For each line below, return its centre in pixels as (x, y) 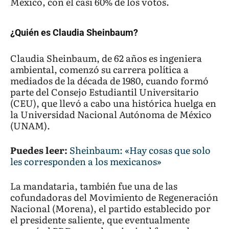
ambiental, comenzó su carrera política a (99, 70)
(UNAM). (30, 126)
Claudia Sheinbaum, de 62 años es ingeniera (106, 58)
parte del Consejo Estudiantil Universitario (105, 92)
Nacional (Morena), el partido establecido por (110, 209)
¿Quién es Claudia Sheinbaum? (74, 33)
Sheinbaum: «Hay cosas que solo (140, 150)
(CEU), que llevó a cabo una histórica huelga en (113, 103)
